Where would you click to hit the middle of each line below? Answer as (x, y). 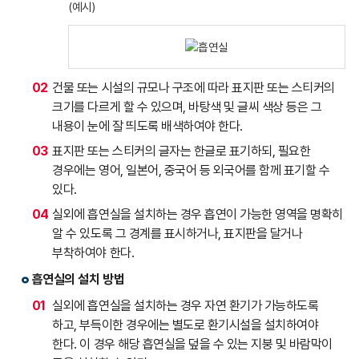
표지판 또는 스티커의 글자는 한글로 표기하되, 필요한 (182, 151)
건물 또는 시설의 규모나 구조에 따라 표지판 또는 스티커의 (194, 88)
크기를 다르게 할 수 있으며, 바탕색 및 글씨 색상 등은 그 (187, 107)
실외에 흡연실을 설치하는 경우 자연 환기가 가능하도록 (186, 306)
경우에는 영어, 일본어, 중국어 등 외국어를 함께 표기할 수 (191, 171)
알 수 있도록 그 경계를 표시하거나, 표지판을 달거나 (177, 234)
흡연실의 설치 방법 (78, 280)
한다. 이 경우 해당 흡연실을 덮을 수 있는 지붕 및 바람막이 (192, 345)
